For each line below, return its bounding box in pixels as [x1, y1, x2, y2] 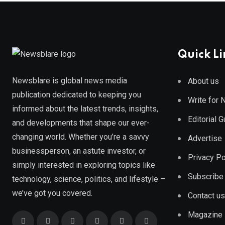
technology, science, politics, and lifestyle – [12, 174, 165, 184]
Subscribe [188, 172, 223, 182]
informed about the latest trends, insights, [12, 103, 158, 114]
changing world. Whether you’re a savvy [12, 132, 149, 142]
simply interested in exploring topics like [12, 160, 155, 170]
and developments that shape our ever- [12, 118, 150, 128]
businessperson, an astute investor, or [12, 146, 146, 156]
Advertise [188, 134, 222, 144]
